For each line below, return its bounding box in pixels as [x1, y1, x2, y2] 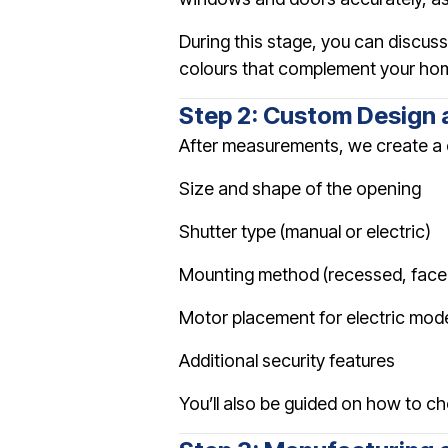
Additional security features [179, 350, 395, 371]
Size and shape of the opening [179, 178, 421, 199]
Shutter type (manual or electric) [179, 221, 431, 242]
